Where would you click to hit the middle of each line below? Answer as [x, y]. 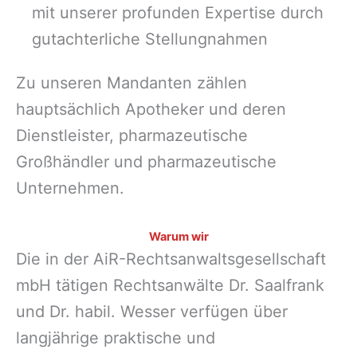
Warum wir [178, 236]
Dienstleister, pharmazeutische [132, 135]
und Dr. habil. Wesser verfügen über [152, 311]
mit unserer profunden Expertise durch [178, 13]
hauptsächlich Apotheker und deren [151, 109]
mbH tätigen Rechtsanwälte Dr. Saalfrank [170, 285]
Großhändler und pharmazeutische [146, 161]
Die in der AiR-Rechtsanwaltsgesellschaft [171, 259]
